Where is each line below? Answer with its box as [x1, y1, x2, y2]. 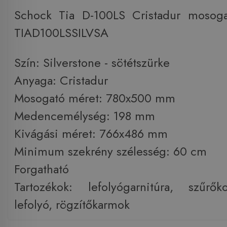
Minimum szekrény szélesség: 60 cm [14, 142, 207, 160]
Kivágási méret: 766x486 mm [14, 124, 168, 142]
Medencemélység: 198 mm [14, 106, 155, 125]
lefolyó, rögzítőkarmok [14, 195, 130, 213]
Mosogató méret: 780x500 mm [14, 89, 175, 107]
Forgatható [14, 160, 72, 178]
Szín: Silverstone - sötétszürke [14, 53, 170, 71]
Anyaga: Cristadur [14, 71, 111, 89]
